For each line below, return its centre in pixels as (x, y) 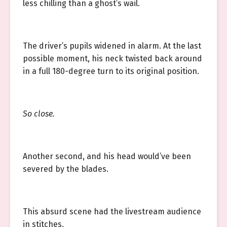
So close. (39, 114)
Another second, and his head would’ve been (107, 156)
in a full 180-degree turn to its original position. (111, 71)
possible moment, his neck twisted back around (112, 59)
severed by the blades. (66, 169)
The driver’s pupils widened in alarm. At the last (112, 46)
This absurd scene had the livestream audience (112, 212)
